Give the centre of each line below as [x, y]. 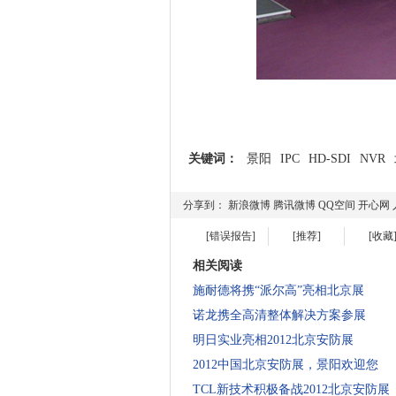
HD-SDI [330, 159]
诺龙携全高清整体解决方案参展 [279, 315]
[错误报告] [230, 236]
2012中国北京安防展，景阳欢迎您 [286, 365]
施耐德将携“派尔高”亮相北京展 [278, 290]
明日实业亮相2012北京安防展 [273, 340]
